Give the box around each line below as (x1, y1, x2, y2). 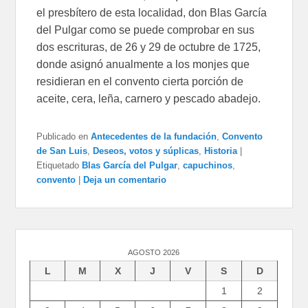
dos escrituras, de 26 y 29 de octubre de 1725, (36, 41, 261, 54)
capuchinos (183, 160, 233, 171)
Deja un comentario (83, 175, 167, 186)
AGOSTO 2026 (128, 248, 180, 257)
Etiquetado (36, 160, 80, 171)
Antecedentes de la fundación (91, 131, 217, 142)
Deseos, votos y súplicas (93, 146, 199, 157)
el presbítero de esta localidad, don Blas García (36, 7, 267, 19)
